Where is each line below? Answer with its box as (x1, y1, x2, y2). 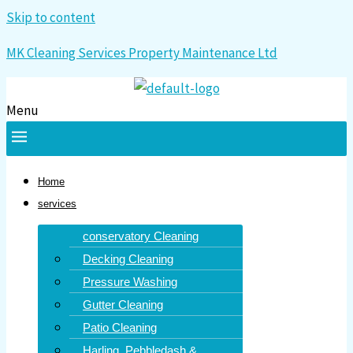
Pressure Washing (83, 275, 177, 289)
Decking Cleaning (83, 252, 173, 266)
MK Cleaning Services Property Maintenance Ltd (6, 44, 277, 61)
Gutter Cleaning (83, 298, 163, 312)
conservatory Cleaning (83, 229, 199, 243)
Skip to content (6, 9, 95, 26)
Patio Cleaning (83, 321, 157, 335)
